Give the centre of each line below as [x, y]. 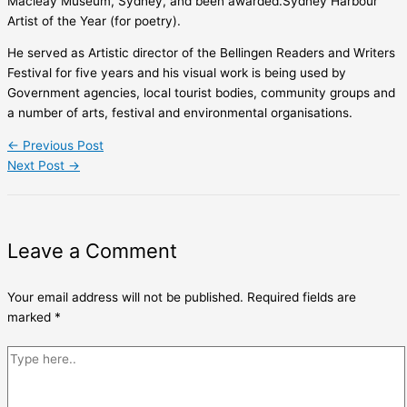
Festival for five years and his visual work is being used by [177, 73]
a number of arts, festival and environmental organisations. [180, 113]
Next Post [38, 166]
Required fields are [302, 298]
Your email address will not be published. [125, 298]
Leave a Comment [92, 251]
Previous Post [61, 146]
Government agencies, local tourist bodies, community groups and [201, 93]
